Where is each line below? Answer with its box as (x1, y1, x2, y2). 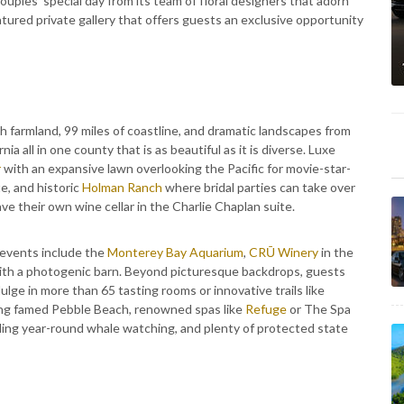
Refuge (245, 301, 287, 317)
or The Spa (287, 301, 351, 317)
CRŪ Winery (249, 244, 318, 260)
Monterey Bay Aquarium (107, 244, 243, 260)
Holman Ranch (82, 179, 162, 195)
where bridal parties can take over (162, 179, 355, 195)
